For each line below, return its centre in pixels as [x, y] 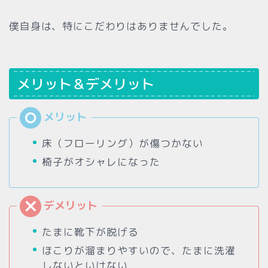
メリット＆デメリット [86, 83]
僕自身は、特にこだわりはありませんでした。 [121, 26]
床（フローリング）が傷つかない [123, 143]
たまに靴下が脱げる [90, 232]
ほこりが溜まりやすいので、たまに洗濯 [139, 250]
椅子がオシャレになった [101, 162]
